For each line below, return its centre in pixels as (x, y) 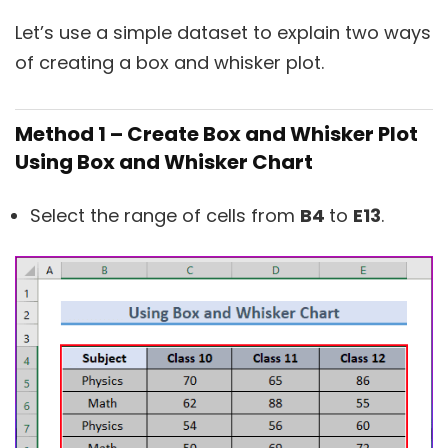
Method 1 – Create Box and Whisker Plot (216, 134)
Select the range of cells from (165, 216)
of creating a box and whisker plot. (169, 63)
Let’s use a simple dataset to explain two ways (223, 33)
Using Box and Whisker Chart (164, 162)
